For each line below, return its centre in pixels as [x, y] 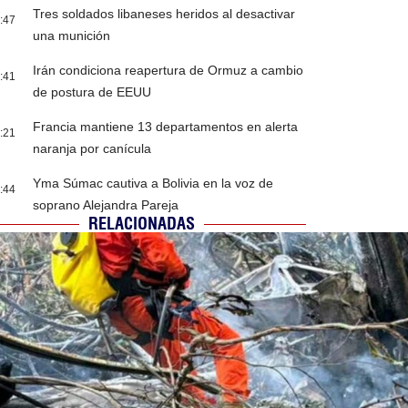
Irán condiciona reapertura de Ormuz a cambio [168, 71]
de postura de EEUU [92, 92]
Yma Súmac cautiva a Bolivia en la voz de [153, 184]
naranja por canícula [92, 149]
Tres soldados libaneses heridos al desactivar [164, 14]
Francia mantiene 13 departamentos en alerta [166, 127]
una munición [72, 36]
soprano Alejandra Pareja [106, 205]
